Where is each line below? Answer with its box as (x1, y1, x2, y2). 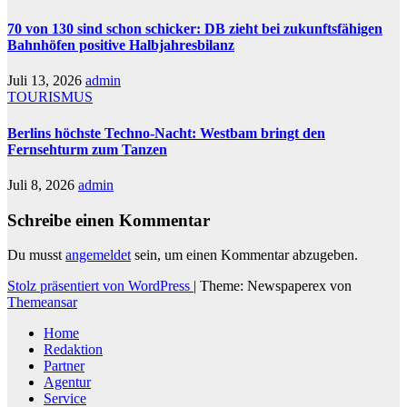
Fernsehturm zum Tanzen (7, 141, 167, 157)
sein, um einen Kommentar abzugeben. (131, 247, 358, 263)
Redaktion (44, 342, 103, 358)
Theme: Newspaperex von (200, 278, 352, 294)
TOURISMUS (7, 89, 93, 105)
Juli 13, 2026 (7, 73, 85, 89)
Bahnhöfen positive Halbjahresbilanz (7, 37, 234, 53)
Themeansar (7, 294, 77, 311)
